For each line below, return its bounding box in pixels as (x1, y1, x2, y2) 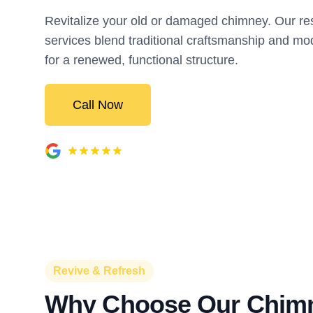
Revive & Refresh (53, 265, 145, 277)
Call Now (73, 98, 123, 112)
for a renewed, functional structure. (45, 53, 238, 67)
